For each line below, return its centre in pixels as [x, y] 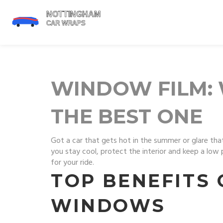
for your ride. [72, 163]
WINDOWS [108, 206]
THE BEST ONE [127, 116]
